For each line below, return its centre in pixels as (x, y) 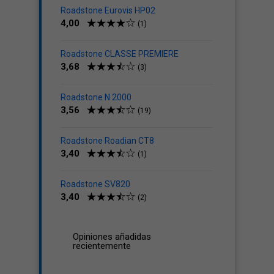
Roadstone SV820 (95, 184)
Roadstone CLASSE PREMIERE (120, 54)
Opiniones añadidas (112, 237)
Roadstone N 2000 (96, 97)
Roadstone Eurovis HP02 (108, 10)
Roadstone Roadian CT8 (107, 141)
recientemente (102, 246)
